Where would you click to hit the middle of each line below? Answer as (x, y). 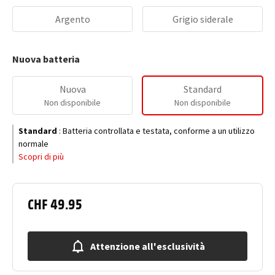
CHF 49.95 (55, 203)
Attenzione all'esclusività (147, 246)
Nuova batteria (46, 59)
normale (33, 144)
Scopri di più (41, 157)
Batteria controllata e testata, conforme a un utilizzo (159, 131)
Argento (72, 19)
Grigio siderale (203, 19)
